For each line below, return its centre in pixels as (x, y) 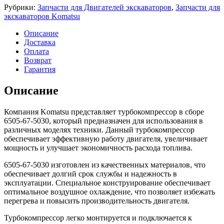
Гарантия (40, 69)
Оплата (36, 51)
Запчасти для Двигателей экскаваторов (104, 7)
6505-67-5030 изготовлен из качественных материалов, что (105, 164)
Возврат (38, 60)
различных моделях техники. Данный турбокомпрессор (99, 129)
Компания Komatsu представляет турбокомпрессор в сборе (104, 111)
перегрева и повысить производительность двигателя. (97, 200)
